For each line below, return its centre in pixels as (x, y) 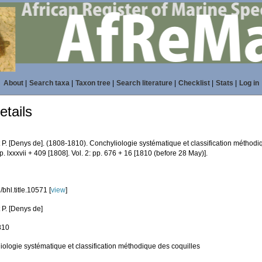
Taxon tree (93, 83)
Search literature (144, 83)
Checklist (194, 83)
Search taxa (49, 83)
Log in (249, 83)
